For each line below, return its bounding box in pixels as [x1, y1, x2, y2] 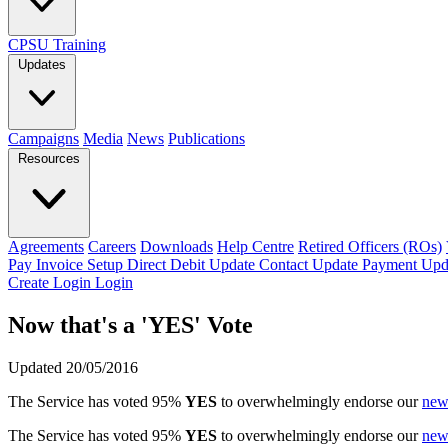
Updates [18, 57, 66, 72]
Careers [88, 238, 136, 255]
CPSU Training [8, 36, 106, 53]
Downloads [140, 238, 213, 255]
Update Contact [209, 256, 312, 273]
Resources [18, 151, 80, 166]
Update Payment [312, 256, 421, 273]
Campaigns [8, 130, 79, 147]
